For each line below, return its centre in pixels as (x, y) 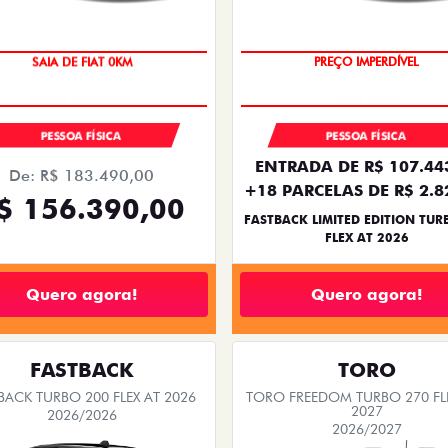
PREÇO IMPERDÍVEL (366, 62)
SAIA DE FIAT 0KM (81, 62)
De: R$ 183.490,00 (81, 176)
